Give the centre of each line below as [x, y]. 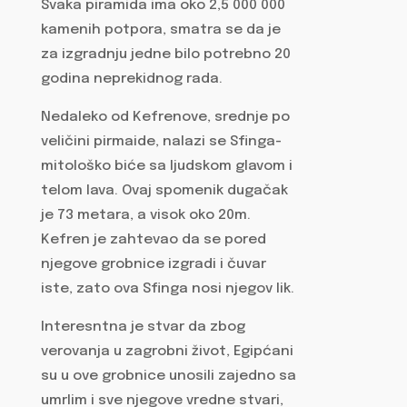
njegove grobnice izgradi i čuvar [153, 265]
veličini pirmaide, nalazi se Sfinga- [161, 142]
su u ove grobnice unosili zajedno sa [168, 377]
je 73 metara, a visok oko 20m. [145, 216]
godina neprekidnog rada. [131, 79]
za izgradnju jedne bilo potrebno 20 [165, 54]
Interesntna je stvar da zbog [143, 328]
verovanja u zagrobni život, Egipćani [167, 352]
